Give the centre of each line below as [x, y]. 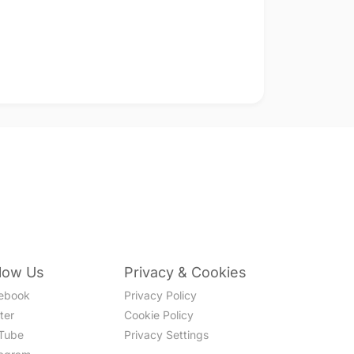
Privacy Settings [167, 334]
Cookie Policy [159, 314]
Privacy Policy [161, 295]
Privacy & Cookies [186, 272]
